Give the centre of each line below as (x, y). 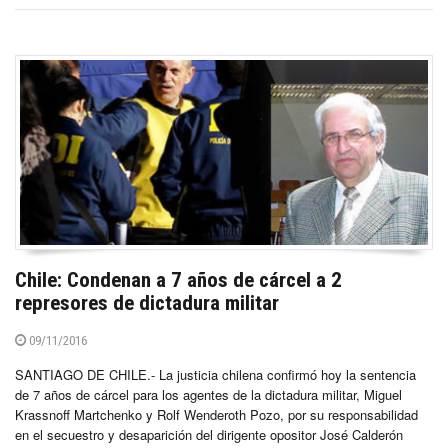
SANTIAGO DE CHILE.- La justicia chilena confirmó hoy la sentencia (215, 374)
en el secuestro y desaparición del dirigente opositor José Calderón (209, 434)
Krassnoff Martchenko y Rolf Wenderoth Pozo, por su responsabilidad (216, 414)
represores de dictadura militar (147, 302)
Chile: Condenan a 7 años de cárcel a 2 (178, 279)
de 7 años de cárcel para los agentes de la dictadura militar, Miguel (208, 394)
